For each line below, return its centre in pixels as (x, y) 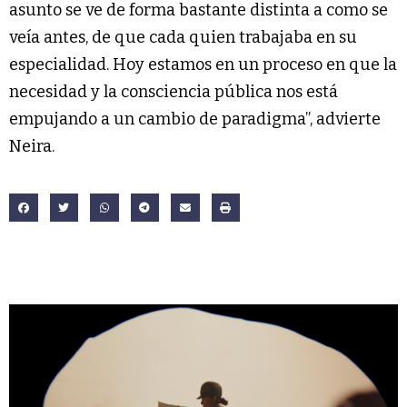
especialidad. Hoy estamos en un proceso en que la (203, 64)
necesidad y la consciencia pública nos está (174, 91)
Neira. (32, 146)
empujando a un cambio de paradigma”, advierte (195, 119)
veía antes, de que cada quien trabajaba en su (183, 37)
